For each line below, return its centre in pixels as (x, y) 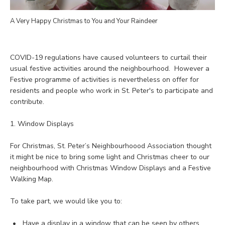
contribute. (27, 102)
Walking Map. (32, 179)
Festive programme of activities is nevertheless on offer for (104, 80)
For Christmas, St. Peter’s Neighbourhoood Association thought (111, 146)
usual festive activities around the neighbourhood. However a (110, 69)
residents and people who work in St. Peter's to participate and (111, 91)
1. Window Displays (42, 124)
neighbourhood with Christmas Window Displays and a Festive (110, 168)
